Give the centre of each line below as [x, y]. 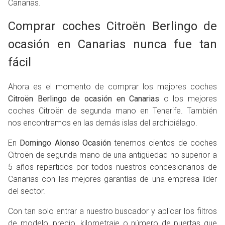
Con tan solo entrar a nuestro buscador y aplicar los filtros [113, 211]
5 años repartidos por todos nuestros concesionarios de [113, 167]
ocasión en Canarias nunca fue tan [113, 44]
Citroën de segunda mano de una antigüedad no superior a [113, 155]
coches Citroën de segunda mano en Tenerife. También [113, 111]
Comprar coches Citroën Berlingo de [113, 26]
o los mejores [188, 99]
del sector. [27, 191]
